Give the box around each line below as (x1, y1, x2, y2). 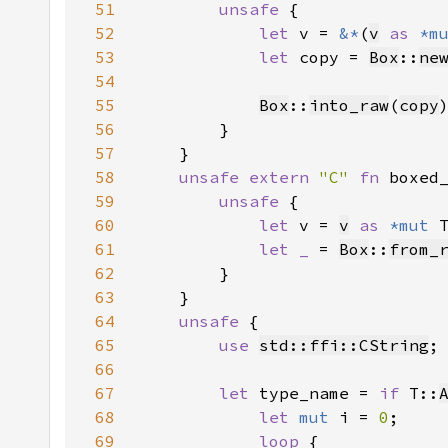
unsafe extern (179, 167, 319, 187)
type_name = (259, 383, 379, 403)
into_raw (309, 95, 389, 115)
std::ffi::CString (259, 335, 429, 355)
